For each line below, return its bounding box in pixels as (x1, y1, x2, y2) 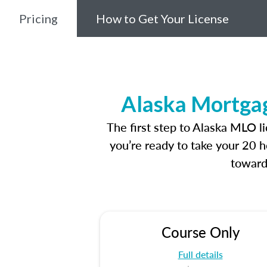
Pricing (19, 11, 58, 26)
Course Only (161, 222, 240, 242)
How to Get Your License (96, 11, 229, 26)
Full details (178, 247, 223, 261)
